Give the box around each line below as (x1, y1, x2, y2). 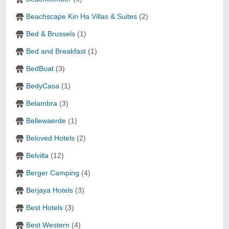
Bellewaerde (26, 117, 66, 125)
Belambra (26, 100, 57, 108)
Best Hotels (26, 204, 63, 212)
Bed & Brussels (26, 30, 75, 38)
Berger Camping (26, 169, 79, 177)
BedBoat (26, 65, 54, 73)
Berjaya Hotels (26, 187, 73, 195)
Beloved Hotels (26, 134, 75, 143)
